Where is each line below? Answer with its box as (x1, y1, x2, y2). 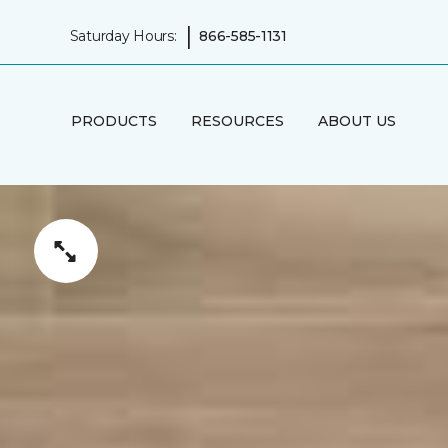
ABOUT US (317, 111, 396, 130)
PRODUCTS (70, 111, 157, 130)
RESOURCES (190, 111, 284, 130)
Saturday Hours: (69, 26, 177, 45)
